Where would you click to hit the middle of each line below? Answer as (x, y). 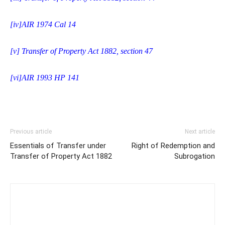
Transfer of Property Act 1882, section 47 (86, 51)
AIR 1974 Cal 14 (49, 25)
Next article (200, 132)
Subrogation (195, 156)
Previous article (31, 132)
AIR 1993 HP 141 (50, 78)
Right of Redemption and (173, 146)
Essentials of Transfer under (58, 146)
